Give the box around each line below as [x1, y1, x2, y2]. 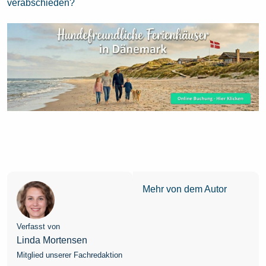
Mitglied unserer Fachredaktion [17, 251, 122, 260]
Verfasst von [17, 222, 60, 232]
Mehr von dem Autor [142, 183, 227, 194]
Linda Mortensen [17, 235, 87, 246]
